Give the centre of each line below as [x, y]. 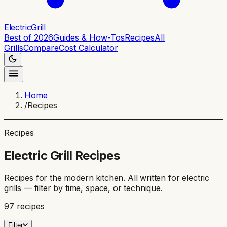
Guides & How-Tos [89, 37]
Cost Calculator [88, 48]
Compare [41, 48]
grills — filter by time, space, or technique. [83, 188]
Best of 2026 [29, 37]
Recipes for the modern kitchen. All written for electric [107, 178]
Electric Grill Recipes [62, 155]
